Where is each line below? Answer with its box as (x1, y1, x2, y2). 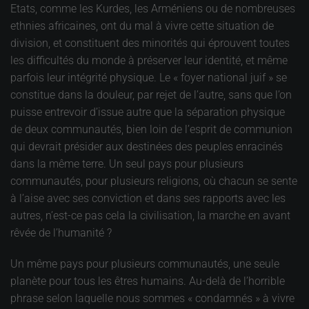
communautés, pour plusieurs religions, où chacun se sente (10, 174, 297, 188)
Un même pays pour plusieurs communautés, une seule (10, 257, 279, 270)
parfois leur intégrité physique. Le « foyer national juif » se (10, 70, 287, 84)
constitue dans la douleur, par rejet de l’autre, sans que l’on (10, 88, 292, 101)
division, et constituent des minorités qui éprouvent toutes (10, 36, 290, 50)
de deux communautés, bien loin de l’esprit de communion (10, 122, 292, 136)
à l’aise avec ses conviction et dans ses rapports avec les (10, 191, 286, 205)
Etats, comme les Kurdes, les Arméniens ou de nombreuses (10, 1, 295, 15)
